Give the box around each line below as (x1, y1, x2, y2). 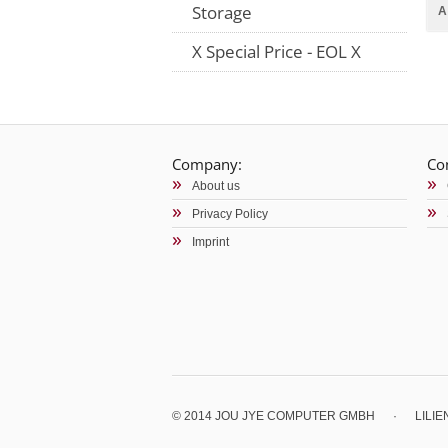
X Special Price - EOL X (192, 40, 361, 63)
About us (192, 179, 240, 193)
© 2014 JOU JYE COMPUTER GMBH (172, 409, 375, 423)
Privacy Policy (192, 207, 268, 221)
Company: (172, 154, 242, 174)
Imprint (192, 235, 229, 249)
